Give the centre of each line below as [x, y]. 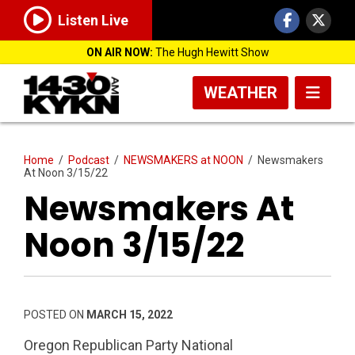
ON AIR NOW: [119, 52]
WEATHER [240, 93]
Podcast [89, 160]
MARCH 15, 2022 [130, 314]
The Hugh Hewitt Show [211, 52]
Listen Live [93, 21]
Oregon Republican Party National [128, 345]
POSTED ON [55, 314]
